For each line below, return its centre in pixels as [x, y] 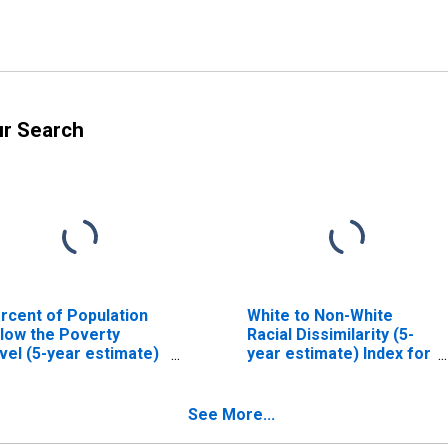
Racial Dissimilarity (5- [330, 334]
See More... [231, 414]
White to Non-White [319, 315]
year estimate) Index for [338, 353]
